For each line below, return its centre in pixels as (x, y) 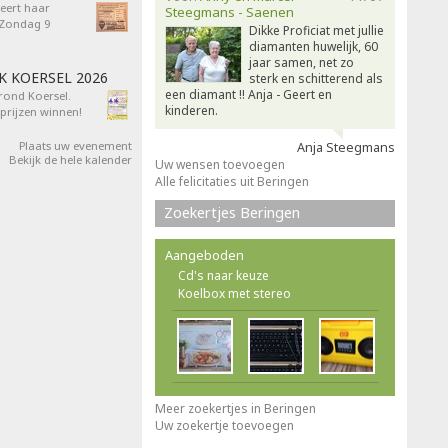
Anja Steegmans (346, 147)
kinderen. (191, 110)
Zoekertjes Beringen (232, 212)
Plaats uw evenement (75, 145)
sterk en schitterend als (316, 78)
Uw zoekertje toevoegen (224, 425)
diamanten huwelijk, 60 (313, 46)
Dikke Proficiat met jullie (316, 30)
